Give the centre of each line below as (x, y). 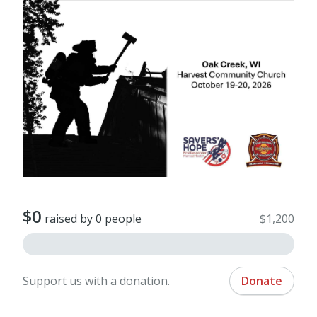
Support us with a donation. (96, 281)
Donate (262, 281)
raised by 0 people (92, 219)
